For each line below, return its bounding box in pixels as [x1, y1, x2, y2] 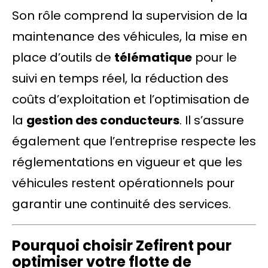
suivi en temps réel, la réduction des [12, 70, 229, 87]
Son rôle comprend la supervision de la [12, 7, 248, 24]
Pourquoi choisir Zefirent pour [12, 236, 232, 255]
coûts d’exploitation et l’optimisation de [12, 91, 249, 108]
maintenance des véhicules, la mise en [12, 28, 247, 45]
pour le [192, 49, 237, 66]
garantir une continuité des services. [12, 196, 231, 212]
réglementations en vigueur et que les [12, 154, 242, 170]
